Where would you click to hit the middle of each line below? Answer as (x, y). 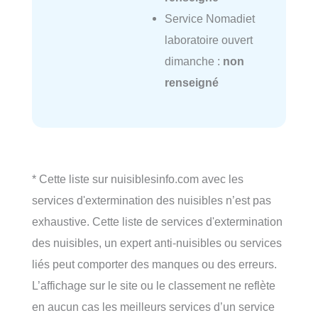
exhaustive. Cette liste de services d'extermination (157, 221)
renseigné (191, 82)
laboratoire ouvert (208, 39)
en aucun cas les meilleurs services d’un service (153, 306)
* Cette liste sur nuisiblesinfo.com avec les (138, 179)
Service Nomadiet (209, 18)
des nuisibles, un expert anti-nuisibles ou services (157, 242)
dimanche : (193, 61)
